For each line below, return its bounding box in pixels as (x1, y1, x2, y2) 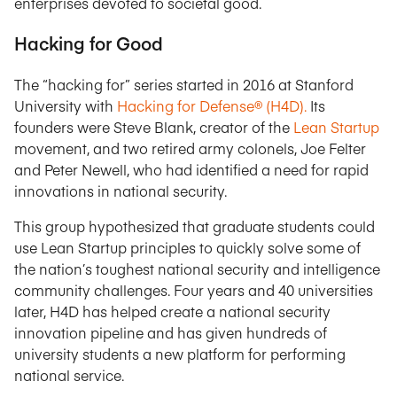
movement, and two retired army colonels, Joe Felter (14, 138, 366, 158)
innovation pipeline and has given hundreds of (14, 323, 327, 342)
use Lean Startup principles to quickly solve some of (14, 237, 361, 257)
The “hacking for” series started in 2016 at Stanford (14, 74, 354, 94)
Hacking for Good (14, 31, 163, 55)
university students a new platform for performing (14, 344, 346, 363)
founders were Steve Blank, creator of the (14, 117, 293, 136)
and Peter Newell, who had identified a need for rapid (14, 160, 369, 179)
